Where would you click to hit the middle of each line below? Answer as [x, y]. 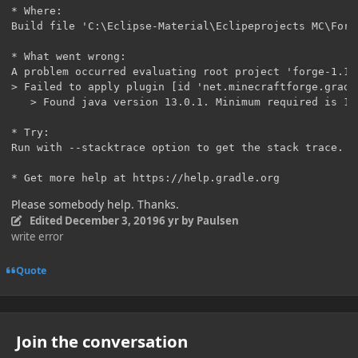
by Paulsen [209, 221]
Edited [47, 221]
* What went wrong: [69, 57]
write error [37, 237]
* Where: [37, 11]
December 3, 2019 [111, 221]
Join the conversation [101, 341]
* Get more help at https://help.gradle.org [145, 178]
